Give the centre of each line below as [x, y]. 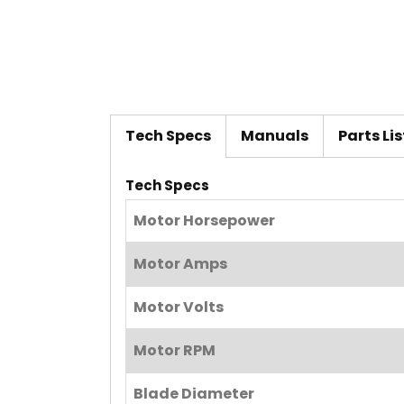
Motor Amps [180, 264]
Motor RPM [174, 351]
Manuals [275, 136]
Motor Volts [179, 308]
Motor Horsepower [204, 221]
